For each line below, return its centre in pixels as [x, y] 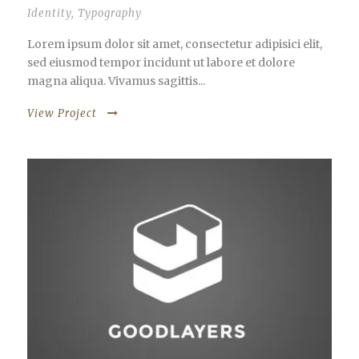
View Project [62, 114]
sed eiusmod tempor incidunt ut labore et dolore [161, 63]
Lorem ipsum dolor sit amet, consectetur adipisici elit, [175, 44]
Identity [49, 14]
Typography [110, 14]
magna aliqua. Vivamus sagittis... [116, 81]
